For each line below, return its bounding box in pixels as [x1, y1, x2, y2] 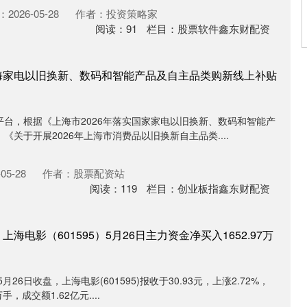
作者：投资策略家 [75, 6, 158, 21]
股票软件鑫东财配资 [177, 21, 270, 36]
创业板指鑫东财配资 [177, 181, 270, 195]
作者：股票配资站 [42, 166, 125, 180]
